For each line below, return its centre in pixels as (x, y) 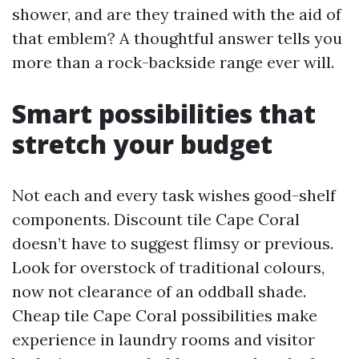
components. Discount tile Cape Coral (156, 219)
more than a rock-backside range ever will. (173, 62)
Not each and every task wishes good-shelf (174, 195)
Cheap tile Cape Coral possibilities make (165, 315)
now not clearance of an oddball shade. (159, 291)
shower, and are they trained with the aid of (177, 14)
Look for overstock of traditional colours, (168, 267)
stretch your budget (142, 144)
